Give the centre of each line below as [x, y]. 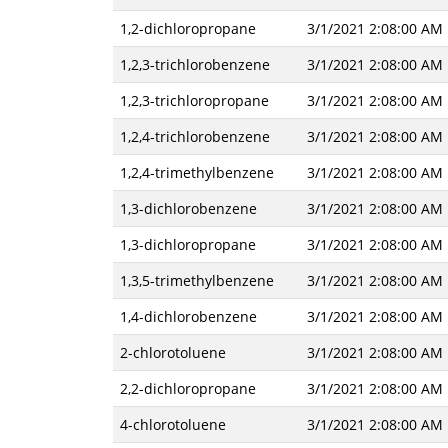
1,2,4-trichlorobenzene [194, 136]
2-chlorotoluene [172, 352]
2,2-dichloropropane [187, 388]
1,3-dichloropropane [187, 244]
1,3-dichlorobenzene [188, 208]
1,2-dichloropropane [187, 28]
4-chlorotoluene [172, 424]
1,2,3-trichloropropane [194, 100]
